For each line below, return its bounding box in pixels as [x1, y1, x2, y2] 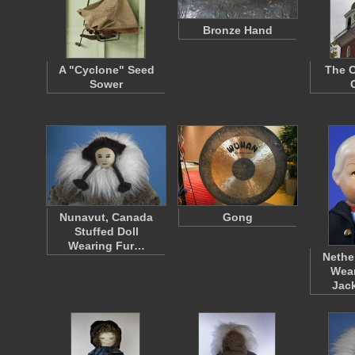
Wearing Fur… [67, 239, 145, 252]
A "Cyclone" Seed [58, 63, 155, 76]
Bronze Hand [203, 24, 273, 36]
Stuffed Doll [74, 225, 139, 238]
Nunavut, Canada [59, 211, 153, 223]
